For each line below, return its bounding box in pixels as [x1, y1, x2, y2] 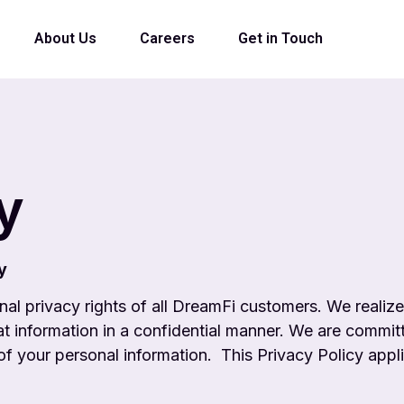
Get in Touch [237, 30, 323, 48]
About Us [33, 30, 96, 48]
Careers [139, 30, 195, 48]
